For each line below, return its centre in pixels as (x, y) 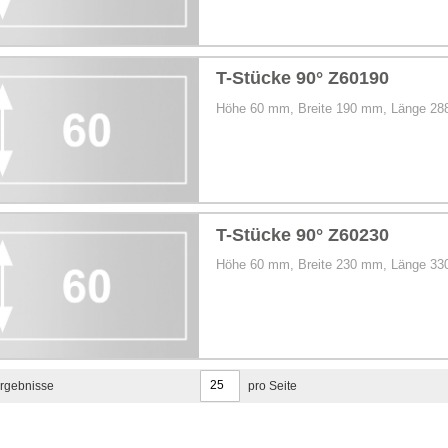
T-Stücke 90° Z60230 (303, 234)
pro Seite (272, 386)
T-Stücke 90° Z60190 (303, 78)
